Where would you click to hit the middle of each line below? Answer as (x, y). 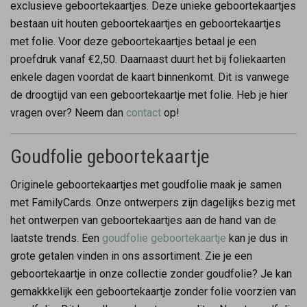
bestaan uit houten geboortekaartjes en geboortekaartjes (146, 23)
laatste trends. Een (56, 238)
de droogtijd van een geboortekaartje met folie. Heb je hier (149, 95)
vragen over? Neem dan (68, 112)
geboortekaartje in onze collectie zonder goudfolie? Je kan (151, 273)
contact (144, 112)
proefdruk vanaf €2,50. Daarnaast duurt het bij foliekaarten (148, 59)
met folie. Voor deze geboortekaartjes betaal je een (133, 41)
